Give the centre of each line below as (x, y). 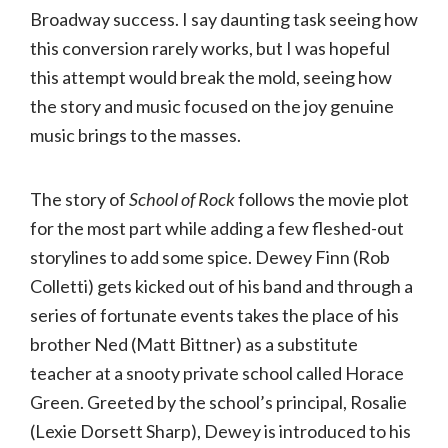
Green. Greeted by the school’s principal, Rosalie (218, 402)
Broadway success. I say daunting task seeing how (224, 19)
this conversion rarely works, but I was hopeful (210, 48)
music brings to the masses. (135, 135)
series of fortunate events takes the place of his (214, 315)
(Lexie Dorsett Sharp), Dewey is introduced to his (220, 431)
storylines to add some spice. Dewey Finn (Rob (210, 257)
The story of (79, 199)
